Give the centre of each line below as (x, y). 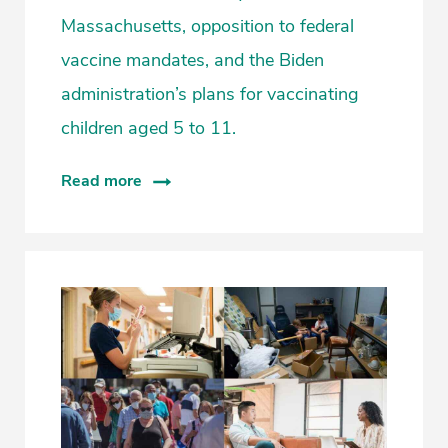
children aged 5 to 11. (148, 127)
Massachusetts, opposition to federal (207, 25)
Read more (101, 180)
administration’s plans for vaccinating (210, 93)
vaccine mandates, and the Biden (192, 59)
